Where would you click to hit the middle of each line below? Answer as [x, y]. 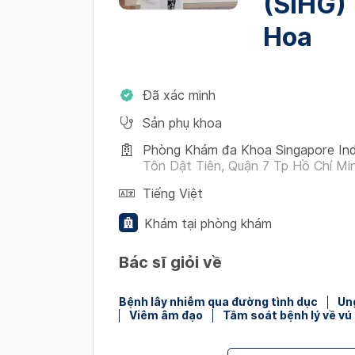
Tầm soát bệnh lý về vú [287, 315]
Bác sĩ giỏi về [170, 262]
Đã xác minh [179, 95]
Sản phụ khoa [182, 123]
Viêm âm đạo [166, 315]
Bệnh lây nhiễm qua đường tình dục [218, 302]
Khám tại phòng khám [208, 224]
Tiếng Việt [173, 194]
